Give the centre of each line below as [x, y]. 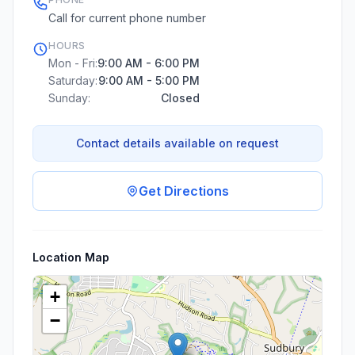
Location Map [71, 257]
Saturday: [73, 80]
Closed [180, 98]
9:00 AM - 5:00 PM [149, 80]
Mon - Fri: [73, 63]
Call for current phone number [127, 18]
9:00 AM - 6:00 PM [149, 63]
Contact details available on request [177, 143]
